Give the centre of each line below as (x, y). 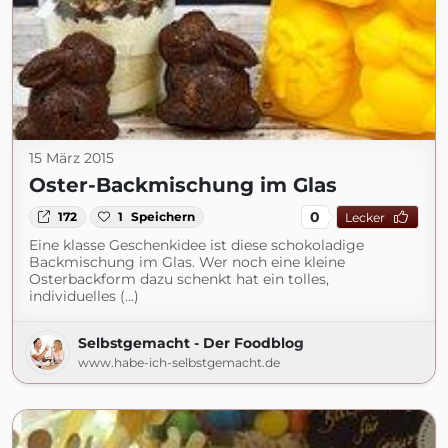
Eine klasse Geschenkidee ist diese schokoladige (196, 245)
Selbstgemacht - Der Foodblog (191, 343)
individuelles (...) (84, 296)
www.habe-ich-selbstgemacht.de (179, 362)
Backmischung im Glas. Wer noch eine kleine (187, 262)
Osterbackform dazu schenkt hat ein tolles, (179, 279)
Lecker (364, 217)
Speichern (163, 216)
